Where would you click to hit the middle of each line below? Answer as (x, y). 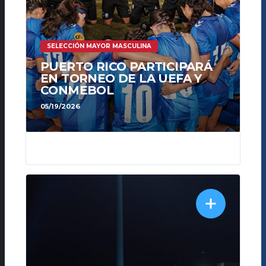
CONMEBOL (77, 91)
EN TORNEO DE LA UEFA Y (121, 79)
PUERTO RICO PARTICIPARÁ (126, 67)
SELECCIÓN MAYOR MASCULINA (99, 46)
